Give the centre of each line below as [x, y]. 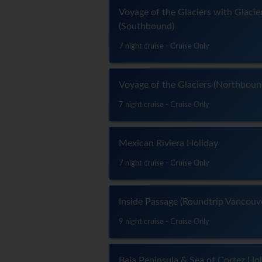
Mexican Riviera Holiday [168, 144]
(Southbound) [146, 27]
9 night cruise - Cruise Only [164, 222]
